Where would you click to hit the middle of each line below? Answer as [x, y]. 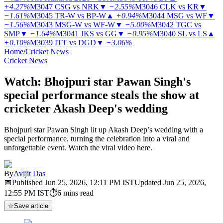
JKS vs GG [99, 34]
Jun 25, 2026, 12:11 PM [83, 182]
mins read [78, 193]
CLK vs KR [179, 7]
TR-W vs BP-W [80, 16]
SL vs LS [192, 34]
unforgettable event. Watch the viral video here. [78, 147]
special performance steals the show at [102, 95]
